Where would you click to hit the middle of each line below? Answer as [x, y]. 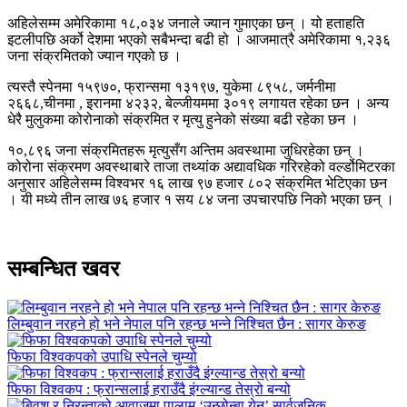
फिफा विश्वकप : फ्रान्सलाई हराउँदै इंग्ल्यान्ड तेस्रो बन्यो [149, 389]
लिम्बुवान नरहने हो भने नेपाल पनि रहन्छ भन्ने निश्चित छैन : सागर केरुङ [187, 323]
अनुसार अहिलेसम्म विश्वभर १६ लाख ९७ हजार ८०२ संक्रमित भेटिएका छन [197, 183]
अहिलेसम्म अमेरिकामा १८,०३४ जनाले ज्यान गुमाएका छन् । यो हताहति [186, 23]
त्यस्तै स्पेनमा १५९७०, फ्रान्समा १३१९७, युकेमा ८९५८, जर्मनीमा [172, 86]
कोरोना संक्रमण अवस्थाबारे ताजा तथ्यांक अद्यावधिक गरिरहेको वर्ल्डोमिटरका [201, 166]
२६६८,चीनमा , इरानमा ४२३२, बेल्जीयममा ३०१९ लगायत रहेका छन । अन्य [198, 103]
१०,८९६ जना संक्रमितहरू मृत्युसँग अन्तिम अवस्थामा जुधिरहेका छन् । [186, 150]
